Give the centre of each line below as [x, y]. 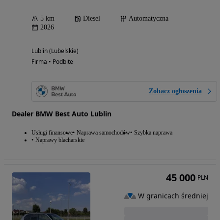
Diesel [92, 19]
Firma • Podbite [52, 62]
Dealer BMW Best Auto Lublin [62, 114]
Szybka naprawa [153, 133]
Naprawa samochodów [103, 133]
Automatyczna [149, 19]
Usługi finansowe [52, 133]
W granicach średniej [173, 195]
